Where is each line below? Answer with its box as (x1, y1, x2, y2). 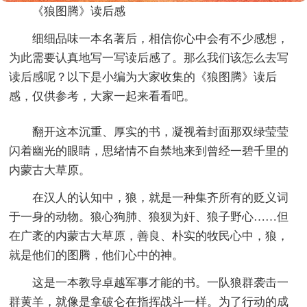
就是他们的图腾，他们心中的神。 (9, 249, 184, 262)
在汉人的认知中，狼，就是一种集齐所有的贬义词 (32, 191, 289, 205)
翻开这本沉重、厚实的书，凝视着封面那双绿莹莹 (32, 125, 289, 139)
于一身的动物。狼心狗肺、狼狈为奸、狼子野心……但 (9, 210, 289, 224)
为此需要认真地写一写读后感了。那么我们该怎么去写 (9, 51, 289, 65)
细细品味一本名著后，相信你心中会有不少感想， (32, 32, 289, 46)
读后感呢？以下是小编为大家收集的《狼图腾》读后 (9, 71, 278, 84)
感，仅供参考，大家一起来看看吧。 (9, 90, 196, 103)
